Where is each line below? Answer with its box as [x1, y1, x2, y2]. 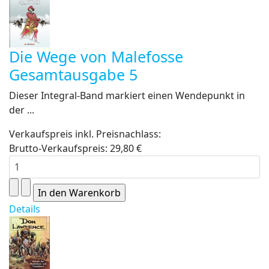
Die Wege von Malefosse [9, 46, 183, 67]
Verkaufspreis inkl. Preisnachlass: [9, 127, 161, 141]
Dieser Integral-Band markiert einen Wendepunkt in [9, 89, 245, 102]
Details [9, 202, 40, 216]
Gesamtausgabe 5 [9, 64, 138, 85]
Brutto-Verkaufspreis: [9, 142, 110, 155]
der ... [9, 103, 34, 116]
